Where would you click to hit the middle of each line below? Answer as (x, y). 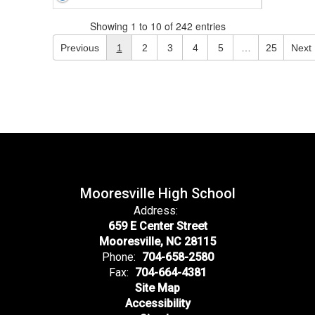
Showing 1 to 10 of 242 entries (157, 26)
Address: (156, 211)
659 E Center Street (157, 226)
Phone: (118, 257)
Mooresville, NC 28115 (157, 242)
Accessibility (157, 303)
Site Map (157, 288)
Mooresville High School (157, 193)
